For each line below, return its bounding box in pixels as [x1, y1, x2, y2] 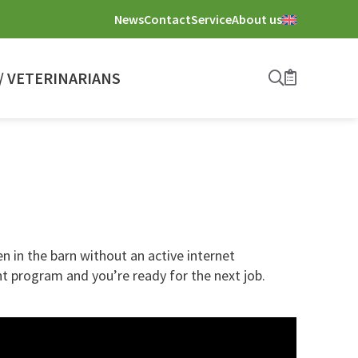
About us [232, 10, 282, 27]
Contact [144, 10, 191, 27]
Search [284, 68, 330, 88]
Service [191, 10, 232, 27]
